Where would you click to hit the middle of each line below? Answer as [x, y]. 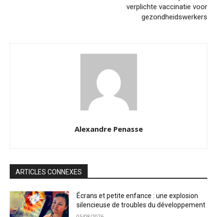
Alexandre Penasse [108, 129]
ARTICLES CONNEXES [49, 172]
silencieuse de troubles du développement [141, 205]
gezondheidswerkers [174, 17]
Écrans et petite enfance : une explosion [138, 196]
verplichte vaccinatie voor [167, 7]
